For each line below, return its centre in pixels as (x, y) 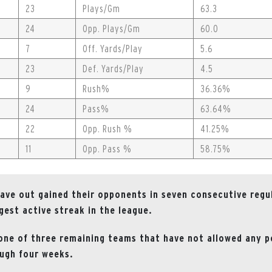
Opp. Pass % (107, 148)
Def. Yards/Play (113, 68)
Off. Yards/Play (113, 48)
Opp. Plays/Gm (111, 28)
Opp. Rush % (107, 128)
